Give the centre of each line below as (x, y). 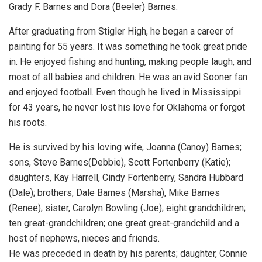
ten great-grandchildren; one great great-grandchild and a (124, 223)
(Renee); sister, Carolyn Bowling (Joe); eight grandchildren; (127, 208)
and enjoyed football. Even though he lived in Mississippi (125, 92)
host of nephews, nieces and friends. (84, 239)
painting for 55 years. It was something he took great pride (128, 47)
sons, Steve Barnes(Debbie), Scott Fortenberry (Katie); (120, 163)
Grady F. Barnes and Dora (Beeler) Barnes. (93, 7)
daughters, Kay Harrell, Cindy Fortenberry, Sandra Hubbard (126, 178)
